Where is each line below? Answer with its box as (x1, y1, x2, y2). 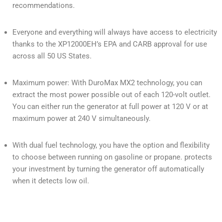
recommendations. (12, 1, 75, 10)
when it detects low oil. (12, 176, 89, 186)
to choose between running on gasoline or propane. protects (12, 153, 212, 162)
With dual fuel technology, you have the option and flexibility (12, 141, 210, 150)
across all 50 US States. (12, 52, 92, 61)
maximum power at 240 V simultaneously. (12, 114, 151, 123)
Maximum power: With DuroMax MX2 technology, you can (12, 78, 202, 88)
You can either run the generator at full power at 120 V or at (12, 102, 208, 111)
